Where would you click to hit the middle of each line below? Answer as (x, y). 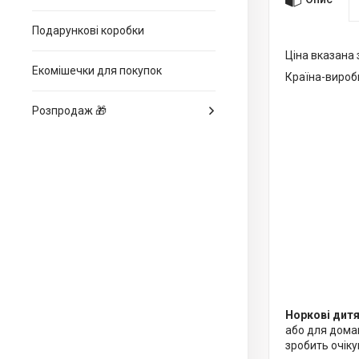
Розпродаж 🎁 (69, 111)
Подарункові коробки (88, 30)
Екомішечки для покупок (97, 71)
